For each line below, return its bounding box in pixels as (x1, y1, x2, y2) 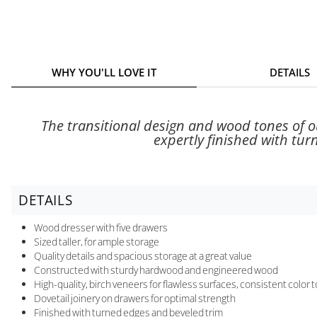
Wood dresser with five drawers (34, 220, 168, 234)
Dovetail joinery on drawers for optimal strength (34, 291, 236, 305)
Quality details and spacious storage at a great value (34, 248, 252, 263)
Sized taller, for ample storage (34, 234, 159, 248)
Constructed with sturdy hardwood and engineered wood (34, 263, 278, 277)
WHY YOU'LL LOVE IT (52, 64, 157, 79)
